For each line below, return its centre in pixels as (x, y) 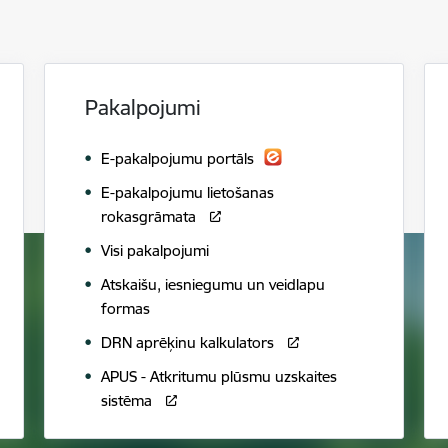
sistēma (126, 401)
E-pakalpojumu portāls (177, 159)
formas (125, 309)
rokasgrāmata (150, 217)
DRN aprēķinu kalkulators (189, 343)
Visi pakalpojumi (155, 251)
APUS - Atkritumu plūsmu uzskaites (219, 377)
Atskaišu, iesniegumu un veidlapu (213, 285)
